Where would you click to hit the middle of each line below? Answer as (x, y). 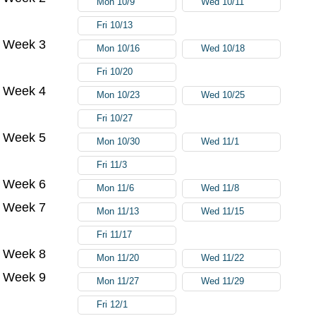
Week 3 (25, 44)
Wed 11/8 (220, 188)
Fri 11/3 (112, 165)
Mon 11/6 (116, 188)
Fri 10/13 (115, 25)
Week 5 (25, 137)
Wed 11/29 (223, 281)
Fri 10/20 (115, 72)
